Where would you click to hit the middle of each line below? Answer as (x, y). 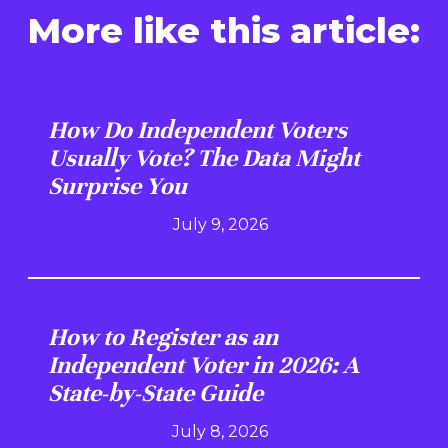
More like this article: (224, 31)
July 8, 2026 (220, 431)
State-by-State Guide (155, 392)
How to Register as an (163, 336)
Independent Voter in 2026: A (203, 364)
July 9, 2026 (220, 224)
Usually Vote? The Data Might (204, 157)
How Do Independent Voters (197, 129)
